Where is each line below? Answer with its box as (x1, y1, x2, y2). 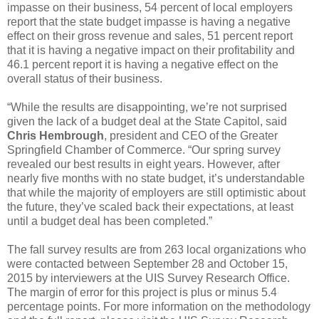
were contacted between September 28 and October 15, (7, 257, 288, 270)
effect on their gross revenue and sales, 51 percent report (7, 29, 293, 42)
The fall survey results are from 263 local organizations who (7, 243, 306, 256)
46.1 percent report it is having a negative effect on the (7, 58, 278, 70)
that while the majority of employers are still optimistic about (7, 186, 305, 199)
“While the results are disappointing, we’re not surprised (7, 100, 287, 113)
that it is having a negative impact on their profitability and (7, 43, 295, 56)
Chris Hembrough (7, 129, 104, 142)
